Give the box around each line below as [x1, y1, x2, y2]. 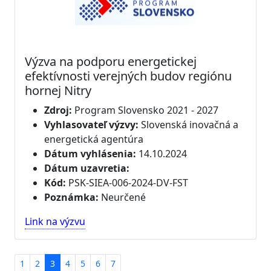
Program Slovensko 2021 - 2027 [72, 103, 218, 117]
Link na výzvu [25, 214, 85, 228]
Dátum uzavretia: [44, 161, 129, 175]
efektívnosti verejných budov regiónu [25, 67, 232, 84]
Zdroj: [44, 103, 72, 117]
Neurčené [99, 190, 146, 204]
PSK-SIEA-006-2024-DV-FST [66, 175, 188, 189]
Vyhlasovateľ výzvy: [44, 117, 139, 131]
